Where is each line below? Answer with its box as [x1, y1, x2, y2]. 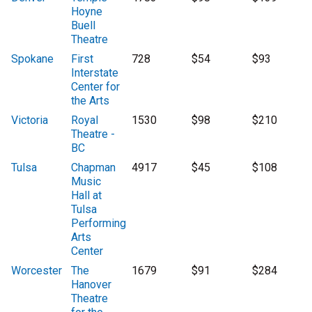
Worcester [11, 264, 62, 278]
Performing [71, 217, 127, 231]
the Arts [71, 94, 110, 108]
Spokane [11, 52, 54, 66]
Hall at [71, 189, 102, 203]
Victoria [11, 114, 48, 127]
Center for [71, 80, 120, 94]
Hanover [71, 278, 112, 292]
